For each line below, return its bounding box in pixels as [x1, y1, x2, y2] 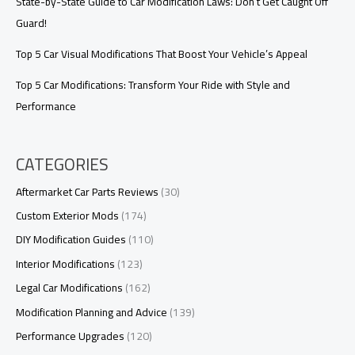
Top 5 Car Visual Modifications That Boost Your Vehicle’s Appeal [16, 44, 307, 65]
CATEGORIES [16, 148, 109, 180]
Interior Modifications [16, 253, 115, 274]
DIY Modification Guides [16, 229, 126, 250]
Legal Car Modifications [16, 277, 123, 299]
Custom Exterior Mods [16, 205, 119, 227]
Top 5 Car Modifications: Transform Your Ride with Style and [16, 74, 290, 96]
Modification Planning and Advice [16, 301, 167, 323]
